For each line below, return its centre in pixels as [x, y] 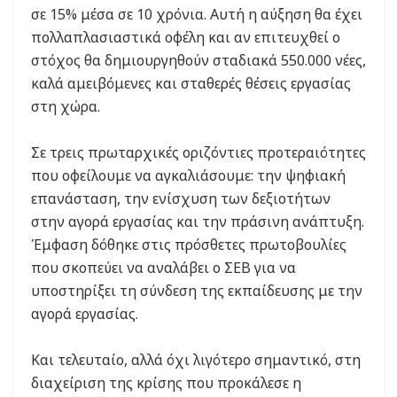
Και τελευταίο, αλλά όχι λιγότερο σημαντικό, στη [196, 360]
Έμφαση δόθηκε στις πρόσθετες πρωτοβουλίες [189, 245]
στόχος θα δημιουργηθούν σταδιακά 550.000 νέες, [198, 61]
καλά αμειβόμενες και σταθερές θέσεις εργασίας [191, 84]
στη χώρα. [66, 107]
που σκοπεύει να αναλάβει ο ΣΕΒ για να [163, 268]
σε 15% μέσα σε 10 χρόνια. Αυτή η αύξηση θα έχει [197, 15]
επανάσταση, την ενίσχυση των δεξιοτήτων [181, 199]
